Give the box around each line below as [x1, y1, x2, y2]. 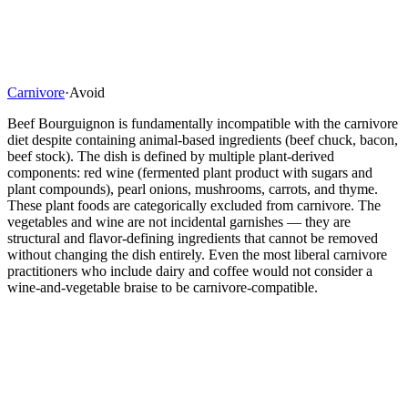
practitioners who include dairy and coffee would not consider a [7, 262, 372, 279]
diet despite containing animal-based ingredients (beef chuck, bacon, [7, 131, 398, 148]
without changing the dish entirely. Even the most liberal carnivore [7, 246, 387, 262]
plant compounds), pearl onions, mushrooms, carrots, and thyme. [7, 180, 378, 197]
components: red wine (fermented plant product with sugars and [7, 164, 372, 180]
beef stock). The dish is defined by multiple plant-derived [7, 148, 334, 164]
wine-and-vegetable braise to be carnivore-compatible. [7, 279, 318, 295]
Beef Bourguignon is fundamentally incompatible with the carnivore [7, 115, 398, 131]
